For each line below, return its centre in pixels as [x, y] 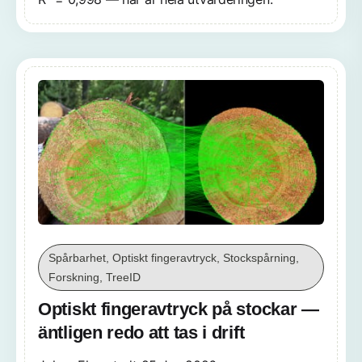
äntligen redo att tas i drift [141, 332]
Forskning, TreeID [95, 277]
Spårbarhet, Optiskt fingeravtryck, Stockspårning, [174, 257]
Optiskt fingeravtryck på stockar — [179, 309]
